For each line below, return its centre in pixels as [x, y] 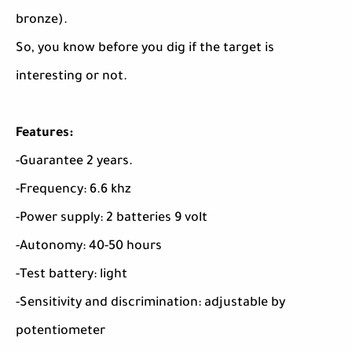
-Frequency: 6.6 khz [73, 191]
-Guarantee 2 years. [74, 162]
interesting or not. [71, 77]
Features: [44, 134]
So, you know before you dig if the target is [145, 49]
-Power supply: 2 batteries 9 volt [112, 219]
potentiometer [60, 332]
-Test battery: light [71, 275]
